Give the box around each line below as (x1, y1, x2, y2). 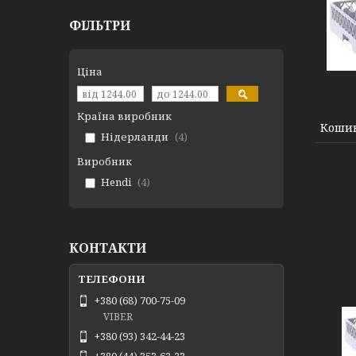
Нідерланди (101, 130, 168, 144)
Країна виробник (77, 109, 172, 123)
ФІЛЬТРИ (69, 17, 130, 34)
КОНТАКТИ (69, 239, 146, 257)
